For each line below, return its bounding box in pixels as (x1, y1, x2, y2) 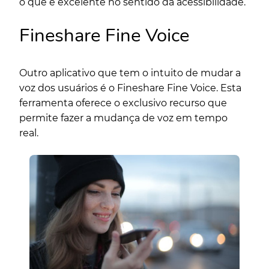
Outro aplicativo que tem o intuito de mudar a (19, 67, 241, 79)
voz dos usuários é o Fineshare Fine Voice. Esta (19, 82, 241, 94)
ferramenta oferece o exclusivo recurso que (19, 97, 227, 109)
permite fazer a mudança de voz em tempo (19, 112, 228, 124)
